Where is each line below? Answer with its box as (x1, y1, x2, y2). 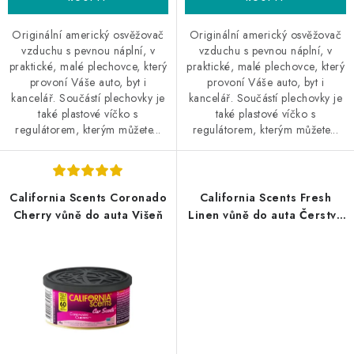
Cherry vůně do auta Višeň (13, 207, 164, 224)
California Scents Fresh (199, 190, 332, 206)
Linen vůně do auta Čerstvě (188, 207, 343, 224)
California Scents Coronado (9, 190, 167, 206)
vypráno (243, 224, 288, 241)
